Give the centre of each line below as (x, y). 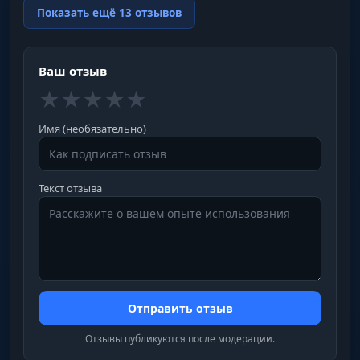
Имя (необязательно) (92, 128)
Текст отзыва (70, 188)
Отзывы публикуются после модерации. (180, 338)
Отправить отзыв (180, 308)
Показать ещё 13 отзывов (109, 12)
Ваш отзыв (73, 70)
